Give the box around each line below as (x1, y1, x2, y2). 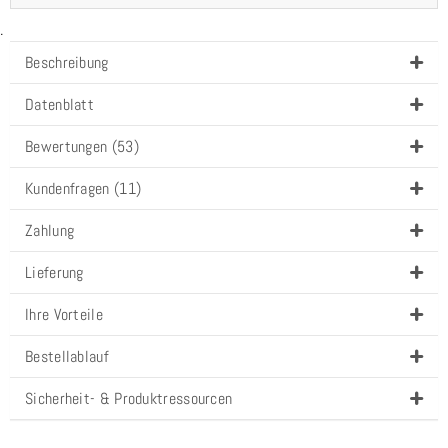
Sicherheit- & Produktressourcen (25, 387, 233, 409)
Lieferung (25, 261, 84, 283)
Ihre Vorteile (25, 303, 103, 325)
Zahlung (25, 219, 75, 241)
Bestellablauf (25, 345, 109, 367)
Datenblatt (25, 93, 94, 115)
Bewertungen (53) (25, 135, 139, 157)
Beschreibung (25, 51, 109, 73)
